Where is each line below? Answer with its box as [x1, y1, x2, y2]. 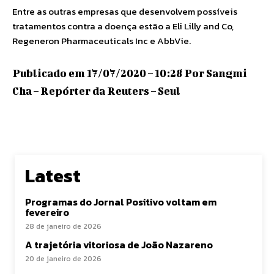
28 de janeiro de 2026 [25, 221, 102, 232]
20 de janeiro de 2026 [25, 253, 102, 264]
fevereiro [25, 205, 69, 220]
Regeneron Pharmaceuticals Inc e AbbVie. [12, 34, 191, 48]
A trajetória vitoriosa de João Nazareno [25, 237, 215, 252]
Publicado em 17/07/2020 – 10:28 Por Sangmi [12, 67, 247, 79]
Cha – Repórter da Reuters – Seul [12, 84, 180, 97]
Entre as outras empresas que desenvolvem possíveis [12, 4, 237, 18]
